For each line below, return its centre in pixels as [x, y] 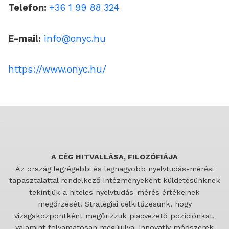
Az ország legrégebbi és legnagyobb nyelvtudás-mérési [114, 168]
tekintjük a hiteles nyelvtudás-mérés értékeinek [114, 192]
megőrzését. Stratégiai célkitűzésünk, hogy [114, 204]
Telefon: [29, 8]
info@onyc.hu [75, 38]
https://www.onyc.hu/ [57, 69]
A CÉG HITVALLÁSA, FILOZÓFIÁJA [114, 157]
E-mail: [25, 38]
